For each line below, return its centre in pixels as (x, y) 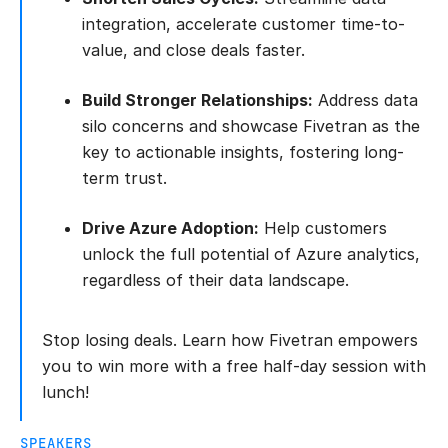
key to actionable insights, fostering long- (243, 151)
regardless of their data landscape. (215, 279)
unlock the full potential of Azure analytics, (251, 253)
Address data (365, 99)
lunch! (65, 391)
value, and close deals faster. (193, 49)
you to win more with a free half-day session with (234, 365)
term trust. (124, 177)
